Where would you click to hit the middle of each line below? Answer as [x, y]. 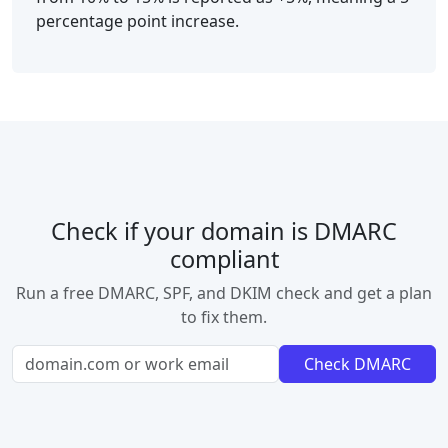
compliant [224, 259]
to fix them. [224, 317]
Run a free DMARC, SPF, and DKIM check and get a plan [224, 293]
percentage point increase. [137, 21]
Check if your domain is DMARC [224, 231]
